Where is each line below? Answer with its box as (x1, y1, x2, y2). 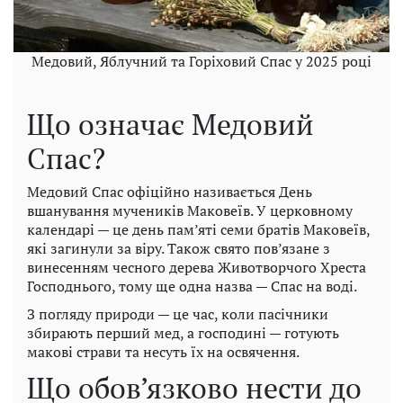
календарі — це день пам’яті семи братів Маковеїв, (27, 219, 370, 239)
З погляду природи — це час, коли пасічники (27, 303, 328, 324)
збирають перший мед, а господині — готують (27, 322, 339, 343)
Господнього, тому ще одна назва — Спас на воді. (27, 275, 357, 296)
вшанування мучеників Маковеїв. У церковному (27, 200, 353, 220)
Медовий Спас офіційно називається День (27, 181, 312, 201)
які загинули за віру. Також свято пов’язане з (27, 237, 330, 258)
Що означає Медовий (27, 104, 314, 143)
